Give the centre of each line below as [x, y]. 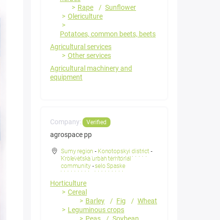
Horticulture [68, 183]
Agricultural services [81, 47]
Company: [66, 122]
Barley [95, 201]
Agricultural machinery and [91, 69]
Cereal [77, 192]
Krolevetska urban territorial [96, 159]
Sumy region [77, 151]
